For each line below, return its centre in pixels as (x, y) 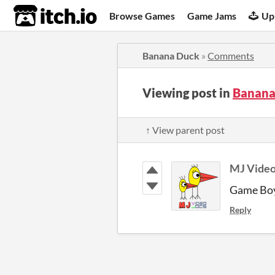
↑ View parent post (185, 130)
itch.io (40, 16)
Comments (231, 56)
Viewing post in (188, 93)
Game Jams (212, 15)
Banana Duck (171, 56)
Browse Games (142, 15)
